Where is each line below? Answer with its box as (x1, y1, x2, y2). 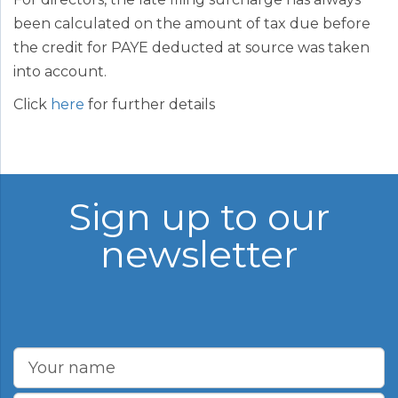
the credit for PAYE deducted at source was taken (13, 38, 370, 56)
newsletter (99, 230, 298, 277)
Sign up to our (68, 193, 330, 240)
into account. (13, 62, 107, 80)
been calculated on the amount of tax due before (13, 14, 370, 32)
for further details (84, 95, 215, 113)
